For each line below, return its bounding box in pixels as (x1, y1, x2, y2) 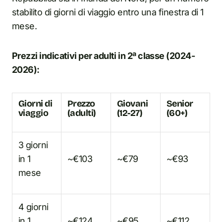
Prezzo (67, 98, 95, 109)
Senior (166, 98, 193, 109)
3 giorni (18, 139, 48, 150)
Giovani (117, 98, 148, 109)
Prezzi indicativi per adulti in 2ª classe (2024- (12, 50, 195, 61)
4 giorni (18, 201, 49, 212)
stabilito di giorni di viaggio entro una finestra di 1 (12, 6, 204, 17)
